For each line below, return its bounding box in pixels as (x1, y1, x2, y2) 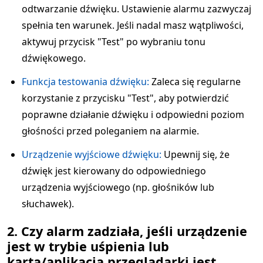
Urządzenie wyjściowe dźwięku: (22, 148, 161, 161)
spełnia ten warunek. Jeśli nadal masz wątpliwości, (22, 19, 244, 32)
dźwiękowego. (22, 52, 86, 65)
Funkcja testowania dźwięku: (22, 75, 149, 88)
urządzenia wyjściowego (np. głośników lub (22, 181, 214, 194)
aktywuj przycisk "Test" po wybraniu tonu (22, 35, 205, 48)
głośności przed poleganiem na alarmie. (22, 124, 199, 137)
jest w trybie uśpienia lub (7, 238, 169, 255)
